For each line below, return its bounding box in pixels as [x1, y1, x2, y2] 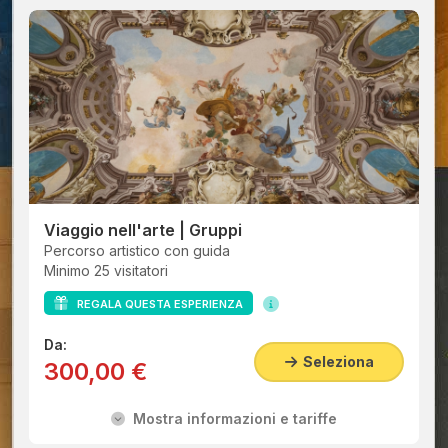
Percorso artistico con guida [44, 242, 230, 259]
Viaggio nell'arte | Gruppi [44, 220, 242, 240]
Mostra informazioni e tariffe [125, 410, 337, 427]
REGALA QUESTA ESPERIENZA [68, 297, 243, 311]
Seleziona [296, 353, 374, 370]
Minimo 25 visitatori [44, 262, 168, 279]
